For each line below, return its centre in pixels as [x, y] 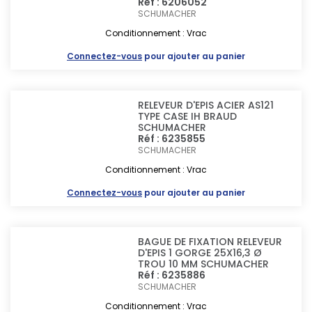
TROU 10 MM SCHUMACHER [204, 264]
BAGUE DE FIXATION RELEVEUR [210, 242]
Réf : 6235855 [172, 139]
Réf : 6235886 [172, 275]
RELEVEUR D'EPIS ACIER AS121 [206, 105]
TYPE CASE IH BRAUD [188, 116]
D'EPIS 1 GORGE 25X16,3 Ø [200, 253]
